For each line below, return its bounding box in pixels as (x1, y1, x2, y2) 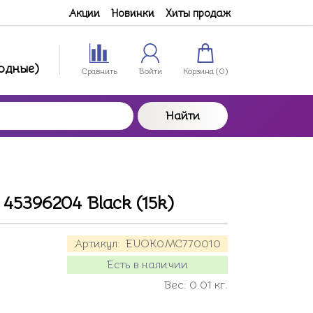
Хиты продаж (166, 6, 231, 20)
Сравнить (81, 66, 117, 76)
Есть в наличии (107, 258, 188, 272)
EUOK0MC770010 (126, 237, 221, 251)
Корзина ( (183, 66, 219, 76)
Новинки (111, 6, 154, 20)
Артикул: (74, 237, 123, 251)
